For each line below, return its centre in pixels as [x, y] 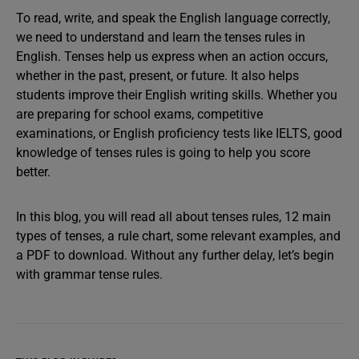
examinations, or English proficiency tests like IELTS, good [179, 133]
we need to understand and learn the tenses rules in [161, 37]
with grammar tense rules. [89, 274]
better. [33, 172]
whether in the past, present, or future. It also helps [157, 76]
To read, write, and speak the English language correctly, [173, 18]
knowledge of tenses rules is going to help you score [163, 153]
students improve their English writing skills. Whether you [177, 95]
